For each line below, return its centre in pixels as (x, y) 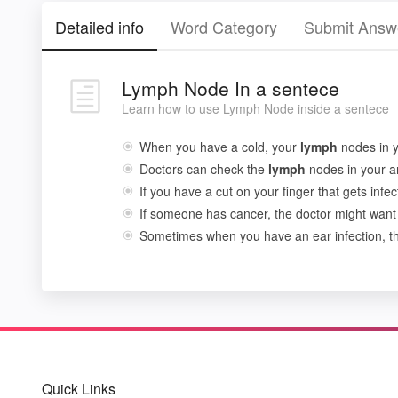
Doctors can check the (204, 169)
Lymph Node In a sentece (231, 88)
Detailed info (99, 27)
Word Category (224, 27)
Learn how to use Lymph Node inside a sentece (255, 108)
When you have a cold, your (220, 147)
